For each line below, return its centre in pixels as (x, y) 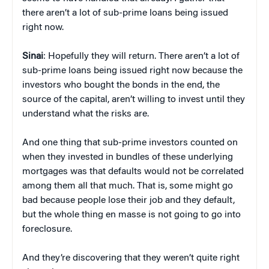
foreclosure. (47, 229)
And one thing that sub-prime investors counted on (130, 143)
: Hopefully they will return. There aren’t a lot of (141, 56)
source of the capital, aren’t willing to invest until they (134, 99)
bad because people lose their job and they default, (128, 200)
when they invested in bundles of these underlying (128, 157)
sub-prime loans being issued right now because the (132, 71)
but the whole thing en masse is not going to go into (131, 215)
